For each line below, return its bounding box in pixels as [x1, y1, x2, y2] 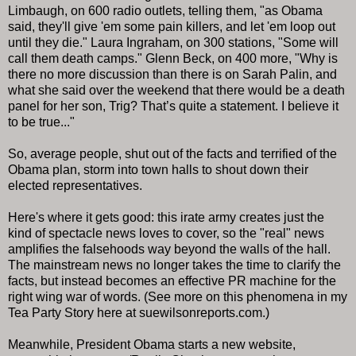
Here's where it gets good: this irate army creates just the [8, 210, 324, 224]
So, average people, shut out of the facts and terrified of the [8, 146, 337, 161]
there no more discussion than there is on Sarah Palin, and [8, 67, 337, 81]
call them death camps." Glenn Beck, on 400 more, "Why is [8, 51, 338, 65]
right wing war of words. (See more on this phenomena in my [8, 289, 347, 304]
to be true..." [8, 114, 75, 129]
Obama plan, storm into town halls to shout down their [8, 162, 308, 176]
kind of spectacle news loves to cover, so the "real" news [8, 226, 324, 240]
